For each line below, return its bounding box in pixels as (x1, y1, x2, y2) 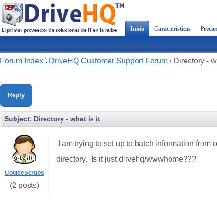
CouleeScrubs (4, 170, 44, 176)
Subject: (4, 115, 34, 123)
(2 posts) (9, 181, 39, 189)
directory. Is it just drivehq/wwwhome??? (56, 155, 196, 163)
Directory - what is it (34, 115, 100, 123)
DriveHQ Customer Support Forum (49, 57, 170, 65)
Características (154, 25, 191, 32)
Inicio (130, 25, 144, 32)
